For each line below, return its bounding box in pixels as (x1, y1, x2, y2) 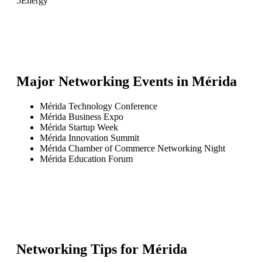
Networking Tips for (16, 241, 142, 257)
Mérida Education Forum (40, 153, 133, 164)
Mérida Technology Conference (40, 101, 157, 111)
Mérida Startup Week (40, 122, 118, 132)
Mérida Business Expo (40, 111, 123, 122)
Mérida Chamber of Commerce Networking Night (40, 143, 225, 153)
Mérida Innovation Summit (40, 132, 139, 143)
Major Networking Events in (16, 73, 192, 89)
